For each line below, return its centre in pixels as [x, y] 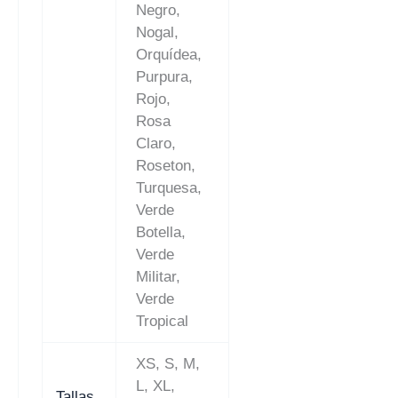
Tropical [163, 321]
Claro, [156, 143]
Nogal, [158, 32]
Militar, [159, 276]
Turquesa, [169, 187]
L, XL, [156, 386]
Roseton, [166, 165]
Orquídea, [169, 54]
